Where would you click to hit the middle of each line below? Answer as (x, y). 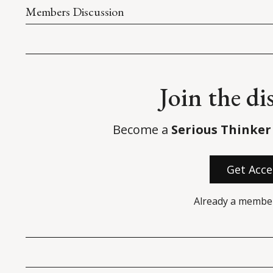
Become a (142, 130)
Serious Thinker (221, 130)
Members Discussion (75, 12)
